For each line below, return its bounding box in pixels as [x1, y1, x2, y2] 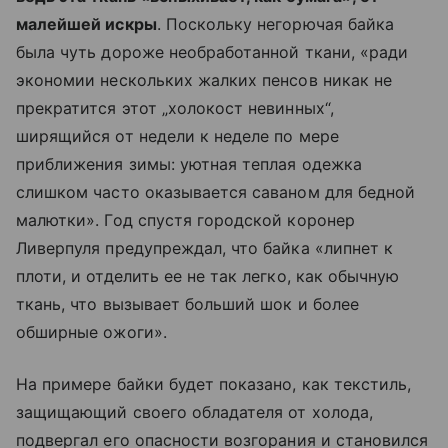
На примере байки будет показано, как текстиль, [16, 374, 412, 394]
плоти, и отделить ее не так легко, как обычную [16, 266, 400, 286]
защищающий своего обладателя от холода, [16, 402, 373, 422]
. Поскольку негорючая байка [156, 14, 394, 34]
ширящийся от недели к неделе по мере [16, 126, 339, 146]
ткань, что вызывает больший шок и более [16, 294, 359, 314]
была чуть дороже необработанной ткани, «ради [16, 42, 409, 62]
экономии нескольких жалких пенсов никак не [16, 70, 393, 90]
